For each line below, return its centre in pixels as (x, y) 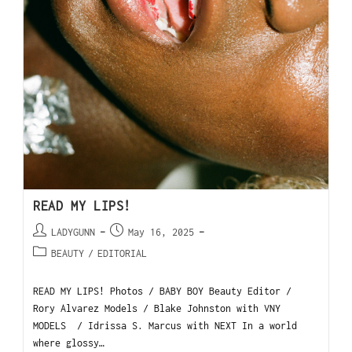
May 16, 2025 (161, 233)
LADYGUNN (73, 233)
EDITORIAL (123, 254)
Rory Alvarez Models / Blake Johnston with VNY (157, 309)
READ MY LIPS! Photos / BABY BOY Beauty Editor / (163, 291)
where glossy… (69, 343)
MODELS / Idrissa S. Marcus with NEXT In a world (165, 326)
